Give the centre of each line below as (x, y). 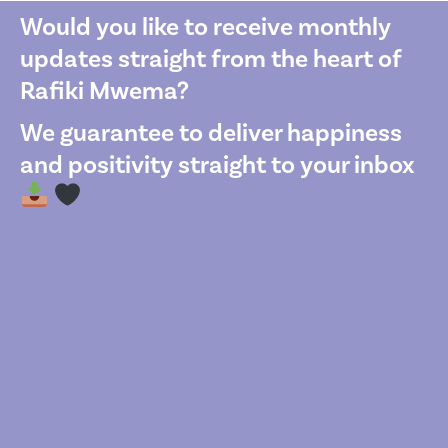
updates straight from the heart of (210, 58)
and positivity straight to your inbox (217, 164)
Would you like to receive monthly (205, 26)
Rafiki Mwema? (104, 90)
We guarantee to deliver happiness (211, 132)
